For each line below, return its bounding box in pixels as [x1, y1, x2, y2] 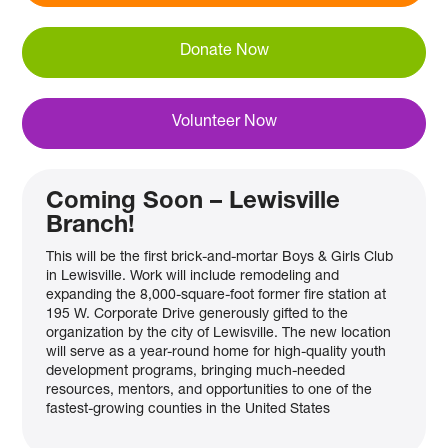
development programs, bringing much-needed [46, 364, 346, 379]
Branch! [46, 214, 136, 239]
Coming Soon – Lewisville [46, 190, 341, 215]
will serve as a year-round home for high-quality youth [46, 345, 387, 360]
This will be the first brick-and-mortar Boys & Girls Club [46, 250, 394, 265]
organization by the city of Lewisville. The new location [46, 326, 392, 341]
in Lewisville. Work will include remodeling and [46, 269, 340, 284]
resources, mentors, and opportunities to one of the [46, 383, 373, 398]
